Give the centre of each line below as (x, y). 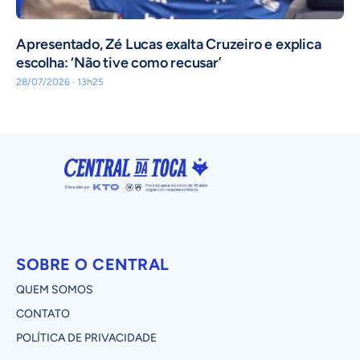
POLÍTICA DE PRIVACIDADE (86, 337)
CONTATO (43, 313)
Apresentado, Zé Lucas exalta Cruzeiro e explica (169, 45)
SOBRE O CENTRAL (93, 264)
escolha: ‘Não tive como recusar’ (119, 63)
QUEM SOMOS (55, 289)
